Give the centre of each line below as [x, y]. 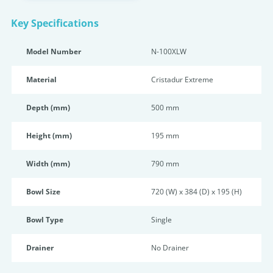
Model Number [54, 51]
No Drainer [170, 248]
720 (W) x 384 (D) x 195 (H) [197, 192]
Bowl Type [45, 220]
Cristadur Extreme [182, 80]
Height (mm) [49, 136]
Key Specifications [55, 23]
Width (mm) [48, 164]
